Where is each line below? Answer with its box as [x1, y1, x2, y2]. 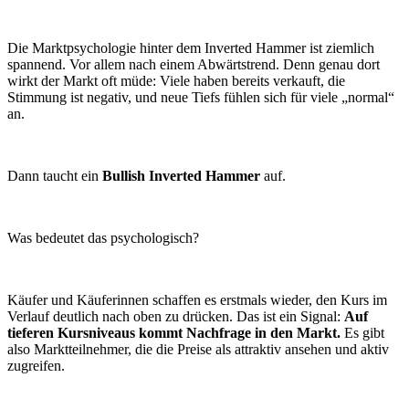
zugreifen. [7, 358, 65, 374]
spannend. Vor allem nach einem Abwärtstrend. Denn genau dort [7, 57, 380, 73]
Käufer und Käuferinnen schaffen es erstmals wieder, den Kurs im [7, 292, 387, 309]
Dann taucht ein [7, 168, 102, 184]
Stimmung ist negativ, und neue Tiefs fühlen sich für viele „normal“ [7, 89, 394, 106]
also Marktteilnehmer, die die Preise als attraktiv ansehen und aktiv [7, 341, 389, 358]
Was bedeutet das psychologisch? [7, 230, 203, 246]
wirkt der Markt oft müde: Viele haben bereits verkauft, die [7, 73, 345, 89]
